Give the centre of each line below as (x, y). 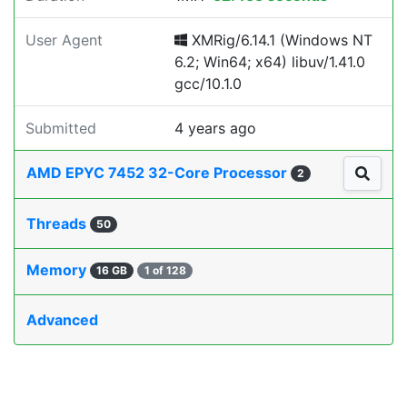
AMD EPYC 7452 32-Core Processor (159, 173)
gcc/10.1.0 (208, 84)
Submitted (61, 128)
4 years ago (215, 128)
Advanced (62, 320)
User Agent (64, 40)
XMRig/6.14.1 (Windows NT (280, 40)
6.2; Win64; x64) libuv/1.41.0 (270, 62)
